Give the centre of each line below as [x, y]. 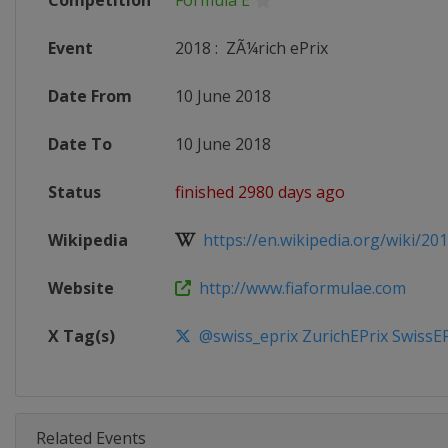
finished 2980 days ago [260, 192]
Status [74, 192]
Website [81, 288]
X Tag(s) [81, 336]
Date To [80, 144]
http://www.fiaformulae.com [298, 288]
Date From [90, 96]
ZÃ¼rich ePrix [275, 48]
